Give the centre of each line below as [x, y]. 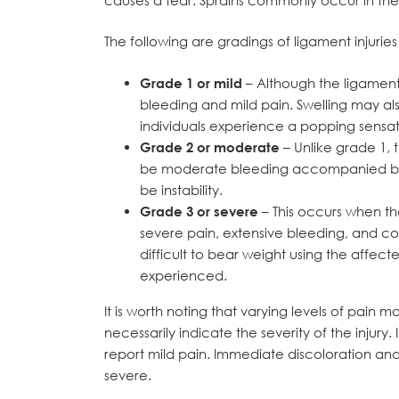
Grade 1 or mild [191, 82]
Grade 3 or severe [199, 211]
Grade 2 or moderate [210, 147]
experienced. [183, 275]
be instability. [181, 189]
